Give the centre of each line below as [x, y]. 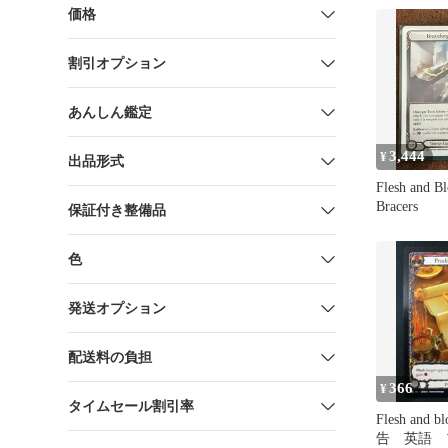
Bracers [396, 206]
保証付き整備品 [117, 210]
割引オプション [117, 63]
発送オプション [117, 308]
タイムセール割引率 [131, 406]
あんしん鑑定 [110, 112]
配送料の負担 [110, 357]
